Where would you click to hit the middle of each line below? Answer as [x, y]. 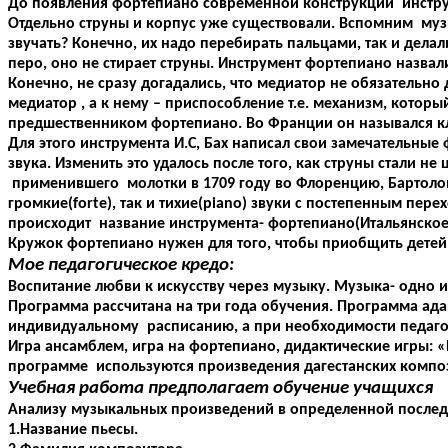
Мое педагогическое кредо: [121, 266]
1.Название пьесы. [73, 430]
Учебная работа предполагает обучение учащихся [220, 389]
